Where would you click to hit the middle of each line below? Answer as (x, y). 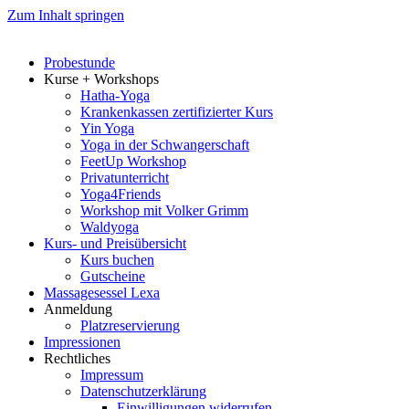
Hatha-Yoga (115, 95)
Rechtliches (77, 358)
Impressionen (82, 342)
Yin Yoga (107, 128)
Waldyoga (110, 227)
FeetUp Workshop (133, 161)
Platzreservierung (130, 325)
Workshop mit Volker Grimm (164, 210)
